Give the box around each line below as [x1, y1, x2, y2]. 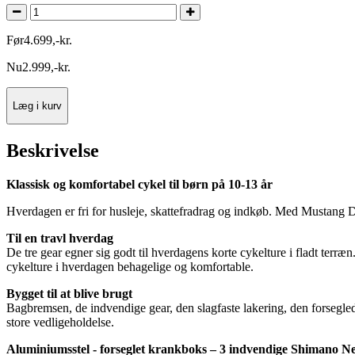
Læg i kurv [13, 99, 62, 112]
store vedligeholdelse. [6, 315, 114, 330]
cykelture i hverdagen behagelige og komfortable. [6, 260, 254, 274]
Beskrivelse [6, 140, 99, 162]
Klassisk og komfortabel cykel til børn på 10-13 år [6, 177, 273, 192]
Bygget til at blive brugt [6, 287, 132, 301]
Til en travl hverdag [6, 231, 113, 246]
